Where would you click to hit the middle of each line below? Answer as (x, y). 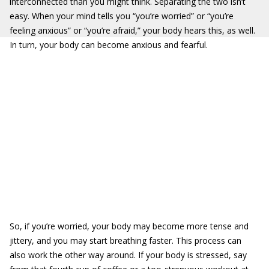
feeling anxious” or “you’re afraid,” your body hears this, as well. (132, 30)
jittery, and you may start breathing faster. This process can (125, 240)
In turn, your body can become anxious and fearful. (109, 45)
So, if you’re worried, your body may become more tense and (129, 226)
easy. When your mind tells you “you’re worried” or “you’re (122, 16)
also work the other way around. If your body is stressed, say (128, 255)
